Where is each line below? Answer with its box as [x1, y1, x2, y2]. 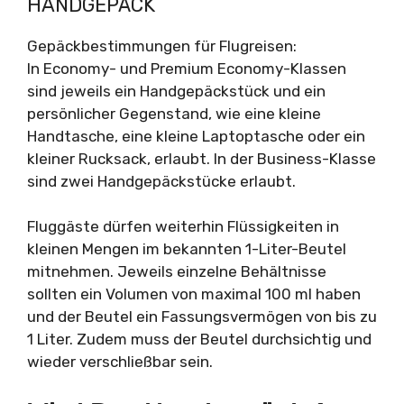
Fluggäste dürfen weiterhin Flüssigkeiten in [27, 217, 339, 235]
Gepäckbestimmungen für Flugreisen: [27, 36, 297, 55]
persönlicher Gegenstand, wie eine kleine [27, 104, 321, 123]
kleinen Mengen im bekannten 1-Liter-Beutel [27, 240, 346, 258]
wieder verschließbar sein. [27, 353, 213, 371]
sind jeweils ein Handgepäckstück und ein [27, 81, 326, 100]
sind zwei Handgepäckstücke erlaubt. [27, 171, 296, 190]
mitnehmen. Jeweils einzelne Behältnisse [27, 262, 326, 280]
